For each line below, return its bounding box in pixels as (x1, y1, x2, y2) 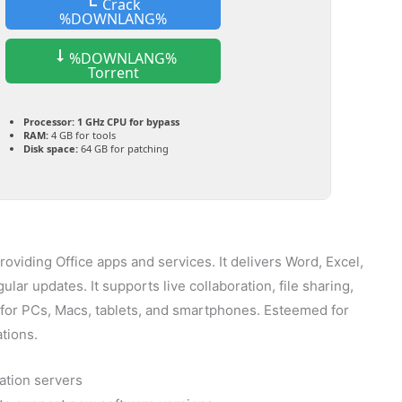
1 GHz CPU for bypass (74, 115, 179, 128)
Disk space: (23, 142, 78, 155)
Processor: (23, 115, 74, 128)
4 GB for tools (48, 128, 116, 142)
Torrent (87, 63, 139, 83)
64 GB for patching (78, 142, 169, 155)
